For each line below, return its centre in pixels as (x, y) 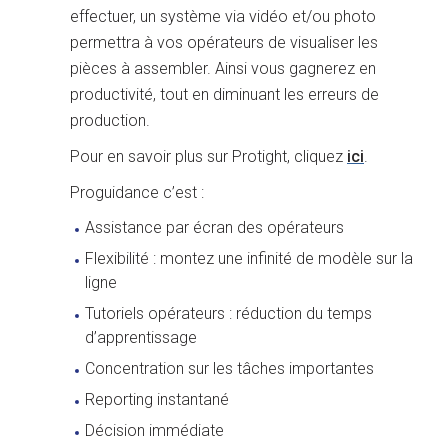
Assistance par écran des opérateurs (214, 227)
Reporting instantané (157, 399)
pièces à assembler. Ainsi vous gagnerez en (223, 68)
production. (114, 120)
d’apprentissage (141, 337)
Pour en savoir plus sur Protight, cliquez (208, 156)
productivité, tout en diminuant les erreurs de (224, 94)
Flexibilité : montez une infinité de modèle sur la (249, 258)
